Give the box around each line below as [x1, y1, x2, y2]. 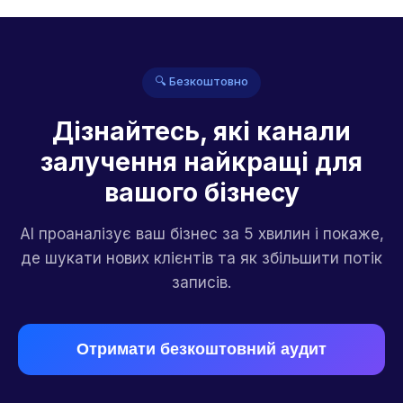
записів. [172, 273, 231, 291]
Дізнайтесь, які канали [52, 116, 351, 147]
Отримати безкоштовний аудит [76, 340, 327, 358]
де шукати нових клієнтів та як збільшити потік [21, 249, 382, 267]
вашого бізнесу [103, 177, 300, 208]
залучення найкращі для [40, 147, 363, 177]
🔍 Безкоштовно [155, 74, 248, 88]
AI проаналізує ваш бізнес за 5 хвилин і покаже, [19, 225, 384, 243]
